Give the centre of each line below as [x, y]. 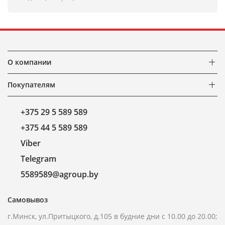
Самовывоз [28, 200]
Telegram [38, 159]
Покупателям [31, 85]
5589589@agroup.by [60, 174]
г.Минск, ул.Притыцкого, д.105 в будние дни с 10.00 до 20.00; [113, 216]
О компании [29, 62]
